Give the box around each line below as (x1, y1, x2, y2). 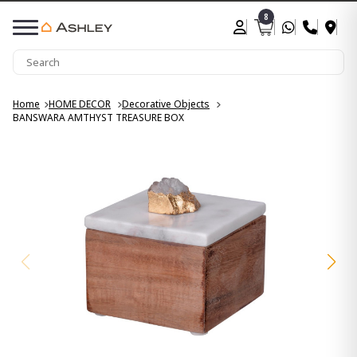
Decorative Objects (122, 97, 210, 111)
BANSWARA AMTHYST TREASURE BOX (13, 111, 184, 124)
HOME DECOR (49, 97, 111, 111)
